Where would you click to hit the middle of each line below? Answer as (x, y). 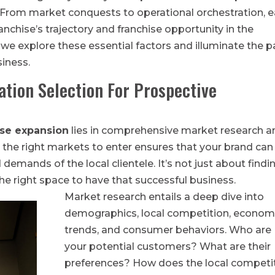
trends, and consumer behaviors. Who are (168, 230)
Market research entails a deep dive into (164, 196)
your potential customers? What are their (167, 246)
